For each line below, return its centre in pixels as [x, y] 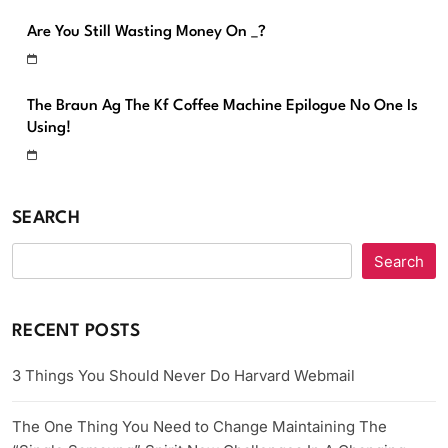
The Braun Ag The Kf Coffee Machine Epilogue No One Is [222, 106]
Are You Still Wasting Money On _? [146, 32]
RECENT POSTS [76, 332]
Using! [49, 128]
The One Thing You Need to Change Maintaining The [199, 427]
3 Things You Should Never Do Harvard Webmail [183, 376]
